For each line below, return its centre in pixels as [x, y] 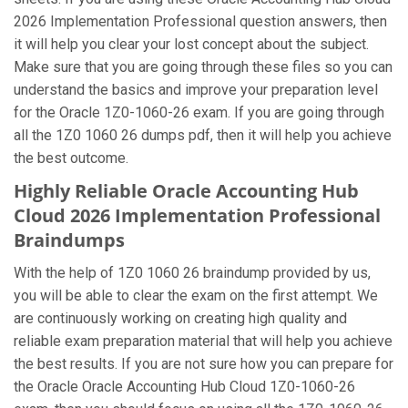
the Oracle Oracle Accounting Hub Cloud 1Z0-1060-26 [184, 387]
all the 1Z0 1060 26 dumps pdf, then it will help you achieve [203, 135]
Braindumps [69, 240]
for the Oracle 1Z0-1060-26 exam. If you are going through [199, 112]
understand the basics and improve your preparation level [196, 90]
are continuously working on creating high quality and [180, 318]
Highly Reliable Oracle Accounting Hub [186, 191]
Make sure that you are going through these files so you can [203, 67]
